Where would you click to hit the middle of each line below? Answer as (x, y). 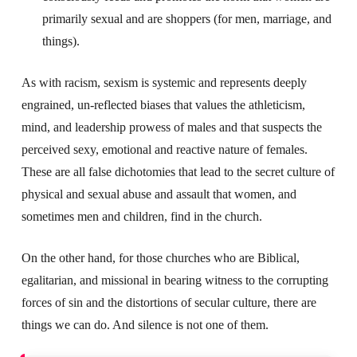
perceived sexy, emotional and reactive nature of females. (164, 149)
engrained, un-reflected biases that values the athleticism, (163, 104)
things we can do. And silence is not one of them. (145, 324)
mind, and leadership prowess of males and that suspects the (171, 127)
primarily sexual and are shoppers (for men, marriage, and (187, 18)
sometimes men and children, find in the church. (141, 216)
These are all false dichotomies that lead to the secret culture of (178, 171)
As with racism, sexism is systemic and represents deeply (164, 82)
